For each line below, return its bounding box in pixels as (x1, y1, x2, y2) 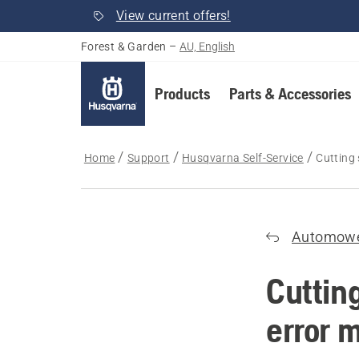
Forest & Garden (80, 40, 167, 53)
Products (154, 84, 210, 103)
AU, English (179, 40, 236, 53)
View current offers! (115, 8, 231, 23)
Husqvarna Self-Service (182, 151, 304, 164)
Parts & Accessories (228, 84, 351, 103)
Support (127, 151, 170, 164)
